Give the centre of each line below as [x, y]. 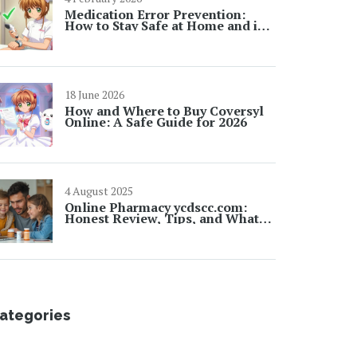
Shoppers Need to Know [139, 229]
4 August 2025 [99, 191]
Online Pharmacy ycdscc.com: [156, 207]
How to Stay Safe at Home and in [165, 25]
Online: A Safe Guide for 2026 [156, 122]
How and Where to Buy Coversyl [164, 111]
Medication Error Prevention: [155, 14]
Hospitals [94, 37]
